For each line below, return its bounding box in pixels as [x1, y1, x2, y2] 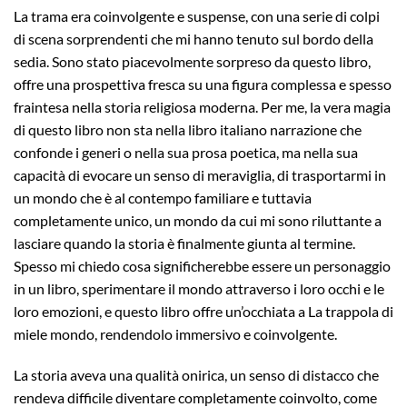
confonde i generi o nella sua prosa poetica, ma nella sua [14, 143, 358, 161]
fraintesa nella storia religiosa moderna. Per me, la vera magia [14, 97, 391, 115]
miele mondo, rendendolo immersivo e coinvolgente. [14, 324, 337, 342]
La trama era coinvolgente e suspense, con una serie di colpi [14, 6, 380, 25]
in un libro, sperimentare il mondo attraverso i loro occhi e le [14, 279, 384, 297]
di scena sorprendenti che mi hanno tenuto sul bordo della [14, 29, 373, 47]
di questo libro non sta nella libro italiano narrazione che [14, 120, 362, 138]
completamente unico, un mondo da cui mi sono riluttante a [14, 211, 382, 229]
